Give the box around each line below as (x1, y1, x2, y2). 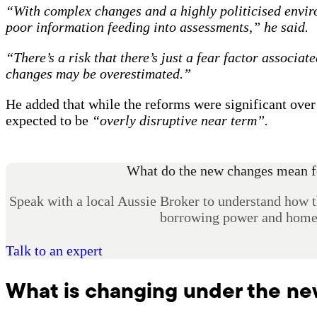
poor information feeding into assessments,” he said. (6, 18, 309, 35)
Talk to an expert (6, 242, 103, 258)
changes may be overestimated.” (6, 65, 191, 81)
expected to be (6, 112, 92, 128)
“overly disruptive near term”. (92, 112, 268, 128)
